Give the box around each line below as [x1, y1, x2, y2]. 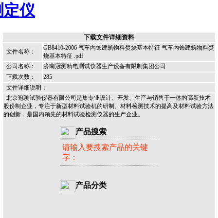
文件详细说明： [3, 84, 47, 91]
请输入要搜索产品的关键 [62, 143, 148, 152]
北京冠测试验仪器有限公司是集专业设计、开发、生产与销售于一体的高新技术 [6, 94, 211, 102]
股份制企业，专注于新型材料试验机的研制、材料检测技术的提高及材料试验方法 [3, 103, 214, 110]
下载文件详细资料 [84, 34, 134, 41]
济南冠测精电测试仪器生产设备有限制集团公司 [43, 63, 166, 70]
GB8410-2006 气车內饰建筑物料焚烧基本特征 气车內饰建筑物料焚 [43, 44, 214, 52]
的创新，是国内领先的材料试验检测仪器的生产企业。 [3, 111, 144, 118]
